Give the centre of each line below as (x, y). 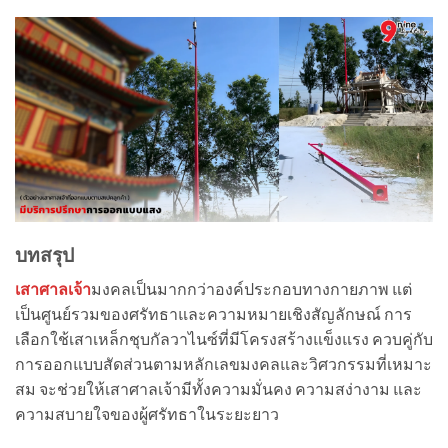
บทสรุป (44, 254)
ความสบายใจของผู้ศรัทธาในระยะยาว (147, 414)
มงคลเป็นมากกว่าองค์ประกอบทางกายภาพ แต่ (251, 289)
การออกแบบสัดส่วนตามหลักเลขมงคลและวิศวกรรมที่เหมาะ (223, 364)
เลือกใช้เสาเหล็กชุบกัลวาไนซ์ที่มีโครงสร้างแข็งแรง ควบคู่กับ (224, 339)
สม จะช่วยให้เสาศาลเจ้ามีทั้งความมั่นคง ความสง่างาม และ (218, 389)
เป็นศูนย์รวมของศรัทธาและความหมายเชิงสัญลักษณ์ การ (213, 314)
